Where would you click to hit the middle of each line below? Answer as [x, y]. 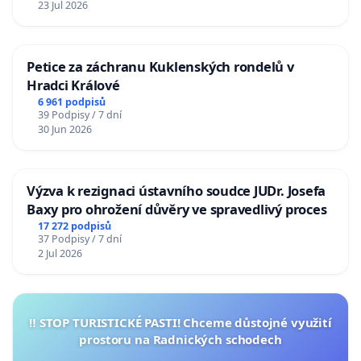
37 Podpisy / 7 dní [79, 239]
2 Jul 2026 [60, 253]
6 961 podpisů [71, 102]
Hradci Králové [73, 85]
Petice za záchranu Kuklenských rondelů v [160, 67]
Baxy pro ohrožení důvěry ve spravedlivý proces [177, 210]
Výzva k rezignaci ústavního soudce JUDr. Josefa [176, 191]
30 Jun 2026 [64, 130]
